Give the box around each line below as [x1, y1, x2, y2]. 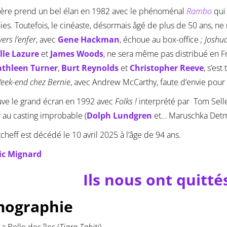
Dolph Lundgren [87, 110, 152, 122]
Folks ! [115, 96, 137, 107]
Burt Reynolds [61, 62, 119, 74]
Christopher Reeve [130, 62, 204, 74]
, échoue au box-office [120, 34, 199, 46]
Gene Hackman [58, 34, 120, 46]
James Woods [50, 48, 103, 60]
